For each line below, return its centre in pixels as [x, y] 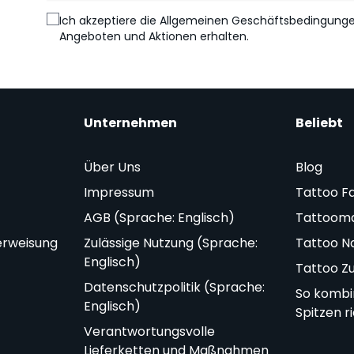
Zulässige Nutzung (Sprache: [170, 243]
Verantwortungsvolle [149, 332]
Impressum [119, 193]
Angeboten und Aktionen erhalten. [154, 37]
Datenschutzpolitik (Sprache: [174, 288]
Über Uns [112, 168]
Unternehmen [130, 123]
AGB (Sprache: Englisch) [159, 218]
